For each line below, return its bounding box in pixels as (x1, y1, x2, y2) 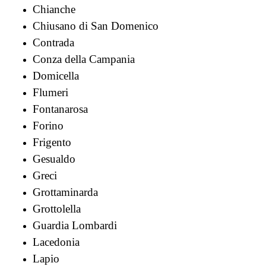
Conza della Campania (33, 53, 135, 66)
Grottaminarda (33, 186, 98, 199)
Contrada (33, 36, 74, 49)
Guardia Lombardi (33, 219, 117, 232)
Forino (33, 119, 64, 132)
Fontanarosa (33, 103, 88, 116)
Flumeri (33, 86, 68, 99)
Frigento (33, 136, 71, 149)
